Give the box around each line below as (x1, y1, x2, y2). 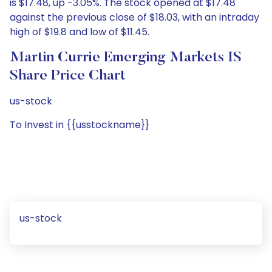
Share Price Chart (10, 69, 126, 83)
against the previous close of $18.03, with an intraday (10, 10, 259, 24)
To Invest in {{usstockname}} (10, 118, 149, 132)
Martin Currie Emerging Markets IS (10, 50, 242, 65)
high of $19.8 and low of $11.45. (10, 25, 149, 39)
